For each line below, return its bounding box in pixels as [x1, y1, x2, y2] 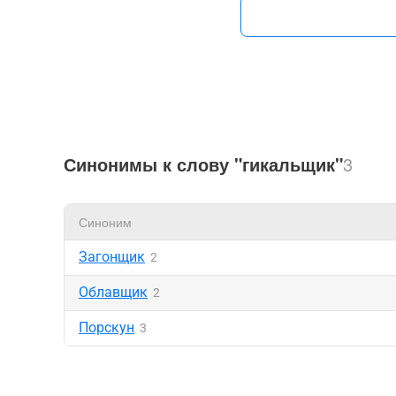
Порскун [79, 319, 134, 336]
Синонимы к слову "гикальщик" [64, 151, 343, 177]
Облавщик [79, 284, 148, 301]
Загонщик [79, 248, 145, 265]
